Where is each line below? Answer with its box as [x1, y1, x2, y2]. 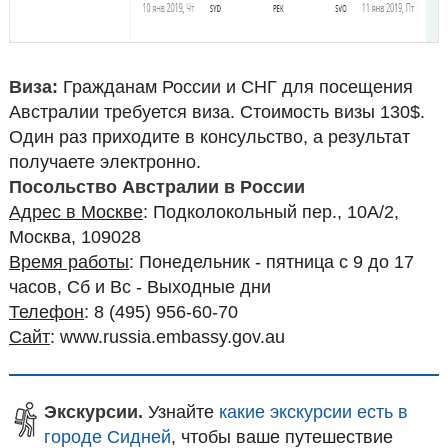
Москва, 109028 [8, 226, 141, 247]
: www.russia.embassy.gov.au [49, 326, 285, 347]
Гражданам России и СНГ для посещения [57, 76, 413, 97]
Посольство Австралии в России [8, 176, 305, 197]
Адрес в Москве [8, 201, 143, 222]
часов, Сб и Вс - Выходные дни [8, 276, 271, 297]
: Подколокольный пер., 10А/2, [142, 201, 399, 222]
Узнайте [142, 401, 219, 422]
